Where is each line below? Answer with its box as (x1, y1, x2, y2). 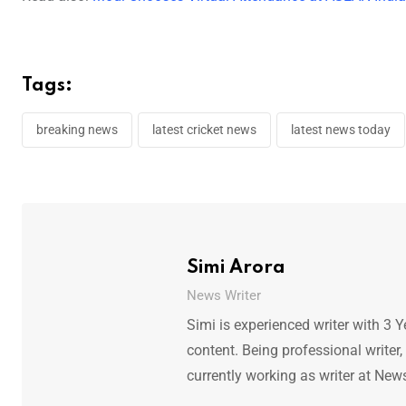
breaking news (36, 121, 118, 137)
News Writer (186, 286, 261, 304)
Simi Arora (186, 258, 285, 277)
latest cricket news (152, 121, 256, 137)
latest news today (291, 121, 391, 137)
